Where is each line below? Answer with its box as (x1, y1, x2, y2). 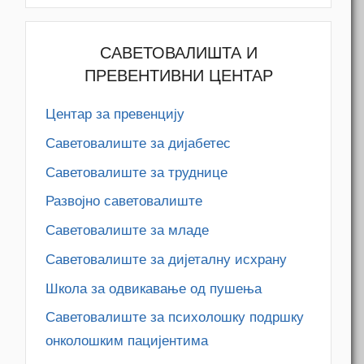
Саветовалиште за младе (45, 223, 210, 239)
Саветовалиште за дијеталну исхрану (45, 251, 288, 267)
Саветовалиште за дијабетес (45, 135, 232, 151)
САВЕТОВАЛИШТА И (99, 43, 258, 62)
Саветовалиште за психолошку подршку (45, 310, 305, 326)
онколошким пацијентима (45, 333, 209, 349)
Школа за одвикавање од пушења (45, 280, 262, 297)
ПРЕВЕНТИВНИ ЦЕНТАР (84, 66, 273, 84)
